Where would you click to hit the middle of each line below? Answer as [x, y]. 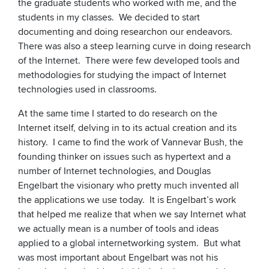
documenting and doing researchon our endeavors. [126, 32]
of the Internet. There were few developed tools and [129, 61]
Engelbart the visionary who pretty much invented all [128, 186]
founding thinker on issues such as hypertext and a [124, 157]
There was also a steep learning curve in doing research [134, 47]
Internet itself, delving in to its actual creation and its [127, 128]
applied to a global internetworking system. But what [129, 243]
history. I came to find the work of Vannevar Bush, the [131, 143]
